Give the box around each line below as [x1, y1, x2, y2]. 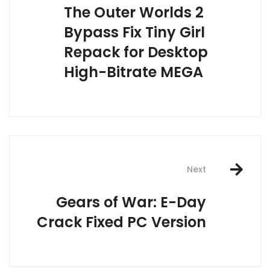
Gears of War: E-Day [56, 192, 206, 212]
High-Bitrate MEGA [64, 61, 203, 82]
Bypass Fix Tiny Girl [64, 22, 205, 42]
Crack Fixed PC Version [37, 212, 206, 232]
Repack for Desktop [64, 42, 208, 62]
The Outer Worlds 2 [64, 2, 204, 22]
